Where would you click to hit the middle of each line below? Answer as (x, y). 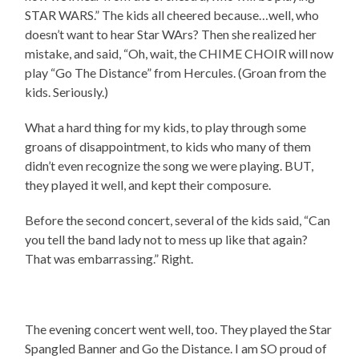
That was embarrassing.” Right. (109, 259)
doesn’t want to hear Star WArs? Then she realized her (171, 34)
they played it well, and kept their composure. (148, 185)
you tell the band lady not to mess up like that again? (167, 240)
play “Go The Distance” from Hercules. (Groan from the (176, 73)
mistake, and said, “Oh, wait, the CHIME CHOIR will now (179, 54)
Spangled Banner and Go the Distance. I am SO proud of (176, 349)
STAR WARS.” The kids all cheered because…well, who (172, 15)
